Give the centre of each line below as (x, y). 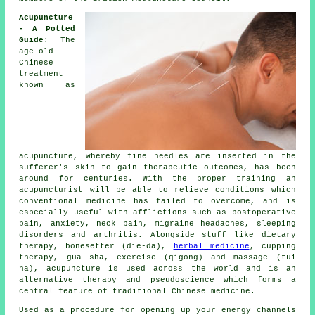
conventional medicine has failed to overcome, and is (157, 201)
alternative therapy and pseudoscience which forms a (157, 280)
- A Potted (47, 29)
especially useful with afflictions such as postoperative (157, 213)
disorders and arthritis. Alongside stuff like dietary (157, 235)
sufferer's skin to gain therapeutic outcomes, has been (157, 168)
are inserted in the (242, 156)
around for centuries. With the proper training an (157, 179)
